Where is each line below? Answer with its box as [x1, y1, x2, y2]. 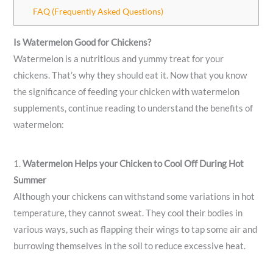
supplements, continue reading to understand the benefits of [13, 102, 253, 113]
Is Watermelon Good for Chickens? [13, 37, 152, 48]
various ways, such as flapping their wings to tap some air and [13, 224, 258, 235]
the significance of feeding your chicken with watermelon [13, 86, 240, 97]
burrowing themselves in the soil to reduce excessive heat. [13, 240, 246, 251]
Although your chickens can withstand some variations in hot [13, 191, 255, 202]
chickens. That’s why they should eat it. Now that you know [13, 69, 247, 80]
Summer [13, 174, 47, 185]
